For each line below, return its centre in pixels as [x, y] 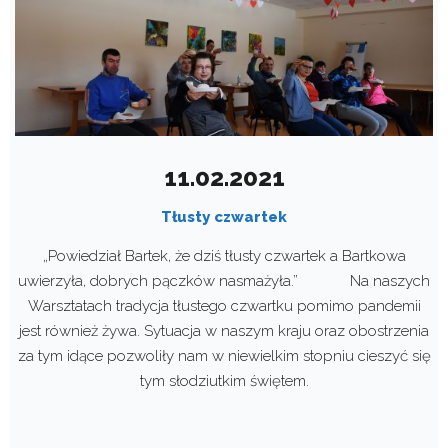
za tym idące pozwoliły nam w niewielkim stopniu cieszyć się [224, 356]
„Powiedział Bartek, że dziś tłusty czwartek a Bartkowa [224, 256]
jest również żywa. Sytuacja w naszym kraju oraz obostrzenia [224, 331]
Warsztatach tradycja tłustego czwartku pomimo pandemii [224, 306]
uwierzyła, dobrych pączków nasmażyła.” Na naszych [224, 281]
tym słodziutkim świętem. [224, 381]
